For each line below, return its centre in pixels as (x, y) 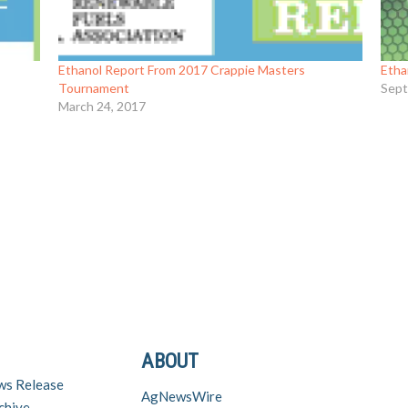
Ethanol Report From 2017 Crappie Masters (182, 70)
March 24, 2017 (102, 107)
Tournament (94, 88)
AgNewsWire (181, 396)
